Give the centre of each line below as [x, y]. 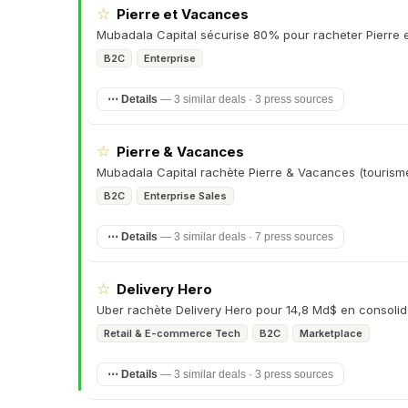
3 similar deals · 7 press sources [254, 237]
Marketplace [331, 333]
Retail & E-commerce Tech [172, 333]
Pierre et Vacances [183, 14]
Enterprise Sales [185, 196]
